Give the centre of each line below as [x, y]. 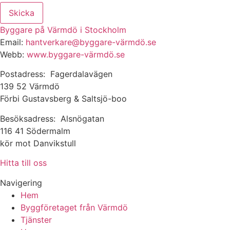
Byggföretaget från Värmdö [74, 207]
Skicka [22, 13]
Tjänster [36, 219]
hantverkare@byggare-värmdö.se [91, 42]
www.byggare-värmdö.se [76, 54]
